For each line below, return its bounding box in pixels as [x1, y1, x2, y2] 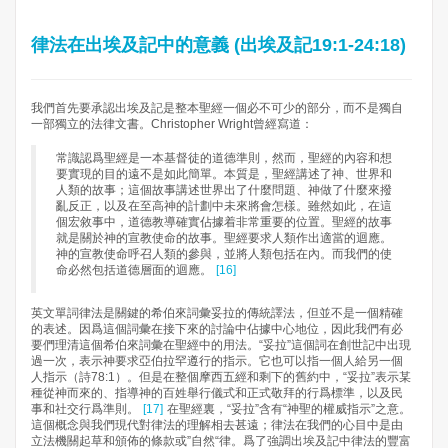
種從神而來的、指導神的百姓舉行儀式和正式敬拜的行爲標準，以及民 [31, 386, 403, 401]
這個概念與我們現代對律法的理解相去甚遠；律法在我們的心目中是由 [31, 418, 403, 433]
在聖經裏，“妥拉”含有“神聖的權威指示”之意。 [167, 402, 411, 417]
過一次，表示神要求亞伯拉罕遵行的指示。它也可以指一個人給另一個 [31, 354, 403, 369]
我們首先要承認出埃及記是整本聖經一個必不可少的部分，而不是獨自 [31, 101, 403, 116]
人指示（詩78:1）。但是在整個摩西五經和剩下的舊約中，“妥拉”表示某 [31, 370, 411, 385]
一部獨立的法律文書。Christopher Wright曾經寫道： [31, 117, 313, 132]
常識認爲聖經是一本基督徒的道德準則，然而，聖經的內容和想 [56, 150, 392, 165]
